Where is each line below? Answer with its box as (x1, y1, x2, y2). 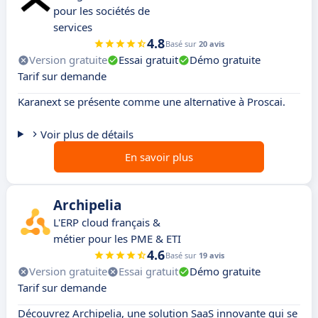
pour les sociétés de (53, 4, 150, 18)
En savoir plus (125, 150, 193, 165)
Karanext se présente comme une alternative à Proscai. (18, 94, 285, 109)
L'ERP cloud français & (53, 215, 160, 230)
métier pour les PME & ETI (53, 231, 181, 246)
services (53, 20, 92, 35)
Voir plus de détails (40, 127, 133, 142)
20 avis (199, 38, 224, 50)
